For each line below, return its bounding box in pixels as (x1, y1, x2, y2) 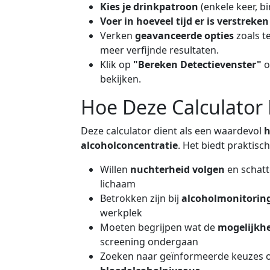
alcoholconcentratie (81, 139, 178, 152)
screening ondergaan (100, 235, 198, 249)
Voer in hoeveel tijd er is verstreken (100, 14, 269, 28)
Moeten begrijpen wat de (100, 221, 218, 234)
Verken (100, 29, 135, 43)
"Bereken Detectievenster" (133, 58, 262, 72)
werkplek (100, 206, 142, 220)
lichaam (100, 177, 136, 191)
